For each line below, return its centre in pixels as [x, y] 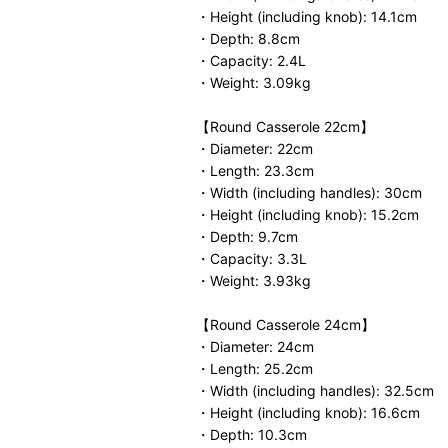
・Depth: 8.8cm [248, 38]
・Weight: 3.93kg [253, 280]
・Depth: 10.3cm [251, 434]
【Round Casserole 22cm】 [285, 126]
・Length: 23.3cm [255, 170]
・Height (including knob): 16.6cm [308, 412]
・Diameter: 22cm [254, 148]
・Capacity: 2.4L [251, 60]
